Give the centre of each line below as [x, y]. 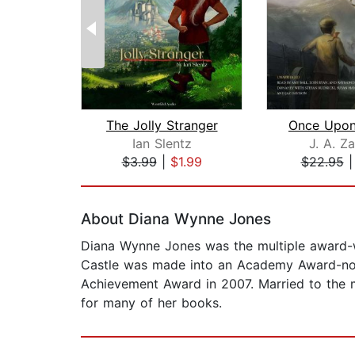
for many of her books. [151, 303]
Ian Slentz [162, 144]
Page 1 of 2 [115, 179]
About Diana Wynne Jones [176, 219]
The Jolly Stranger [162, 126]
